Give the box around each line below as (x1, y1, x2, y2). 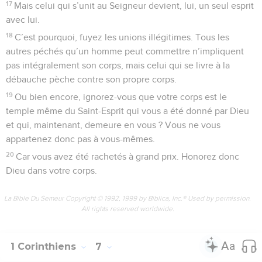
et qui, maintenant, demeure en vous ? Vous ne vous (6, 120, 220, 130)
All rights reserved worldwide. (81, 204, 174, 213)
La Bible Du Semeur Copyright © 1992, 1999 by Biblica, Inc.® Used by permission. (4, 194, 251, 202)
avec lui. (6, 15, 40, 25)
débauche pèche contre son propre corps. (6, 74, 177, 84)
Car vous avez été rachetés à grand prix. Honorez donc (16, 151, 240, 161)
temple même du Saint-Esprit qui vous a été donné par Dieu (6, 106, 249, 116)
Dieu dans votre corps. (6, 166, 97, 175)
